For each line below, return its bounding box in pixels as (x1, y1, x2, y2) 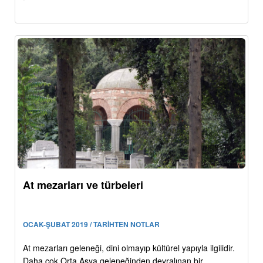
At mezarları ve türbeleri (23, 177, 143, 193)
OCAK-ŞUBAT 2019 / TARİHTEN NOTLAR (23, 218, 160, 230)
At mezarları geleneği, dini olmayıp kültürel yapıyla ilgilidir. (23, 241, 235, 254)
